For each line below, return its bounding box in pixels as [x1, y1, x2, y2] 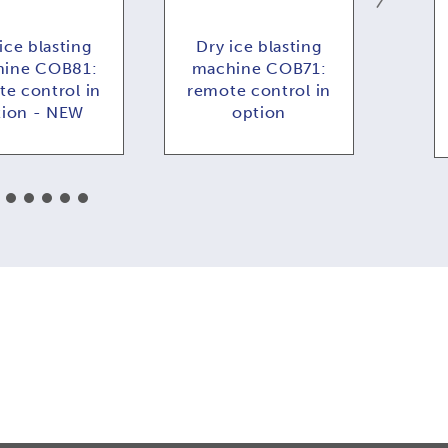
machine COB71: [191, 58, 327, 78]
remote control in [187, 80, 331, 100]
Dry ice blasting [196, 36, 322, 56]
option [231, 102, 287, 122]
